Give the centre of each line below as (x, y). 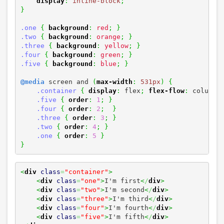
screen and (68, 81)
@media (32, 81)
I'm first (122, 180)
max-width (114, 81)
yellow (116, 45)
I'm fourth (128, 207)
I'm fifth (126, 216)
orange (108, 36)
